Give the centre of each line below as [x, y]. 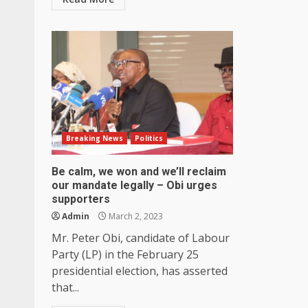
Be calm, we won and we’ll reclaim [139, 171]
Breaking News [95, 138]
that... [65, 287]
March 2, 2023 [135, 216]
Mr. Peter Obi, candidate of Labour [141, 238]
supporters [81, 199]
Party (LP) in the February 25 [125, 254]
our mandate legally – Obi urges [134, 185]
